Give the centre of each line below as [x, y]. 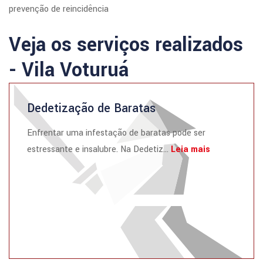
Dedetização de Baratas [91, 108]
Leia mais [190, 149]
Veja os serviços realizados [126, 45]
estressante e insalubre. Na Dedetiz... [99, 149]
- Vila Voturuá [69, 70]
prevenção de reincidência [59, 9]
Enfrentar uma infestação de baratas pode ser [116, 133]
